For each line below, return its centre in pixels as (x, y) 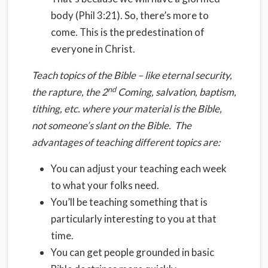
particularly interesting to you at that (134, 219)
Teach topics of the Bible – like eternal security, (132, 75)
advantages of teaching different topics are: (126, 142)
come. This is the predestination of (128, 32)
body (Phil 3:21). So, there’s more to (130, 15)
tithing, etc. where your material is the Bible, (127, 109)
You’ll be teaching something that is (129, 202)
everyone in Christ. (93, 49)
